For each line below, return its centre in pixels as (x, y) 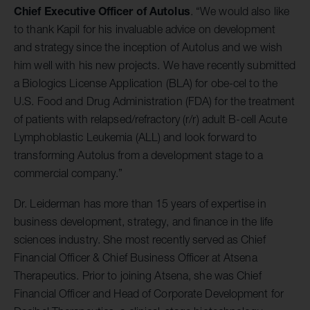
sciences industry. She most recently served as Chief (140, 240)
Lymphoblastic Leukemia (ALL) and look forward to (136, 137)
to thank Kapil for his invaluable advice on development (145, 29)
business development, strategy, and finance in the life (144, 222)
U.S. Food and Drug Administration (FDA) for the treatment (155, 101)
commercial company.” (69, 173)
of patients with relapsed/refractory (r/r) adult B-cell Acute (151, 119)
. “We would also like (240, 11)
